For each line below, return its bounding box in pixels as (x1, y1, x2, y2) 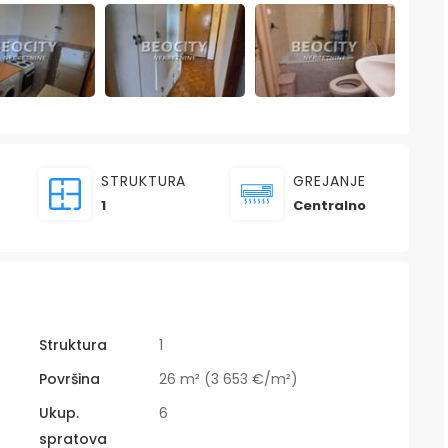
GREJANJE (293, 171, 366, 192)
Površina (39, 369, 100, 390)
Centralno (293, 196, 366, 216)
